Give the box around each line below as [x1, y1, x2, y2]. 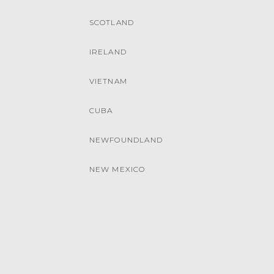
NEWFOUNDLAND [89, 135, 163, 144]
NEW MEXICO [89, 165, 146, 174]
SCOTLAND [89, 18, 135, 27]
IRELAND [89, 47, 127, 56]
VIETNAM [89, 76, 127, 86]
